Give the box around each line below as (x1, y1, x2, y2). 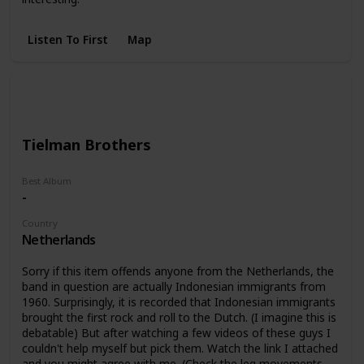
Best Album (21, 175, 71, 188)
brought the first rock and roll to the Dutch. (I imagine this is (21, 309, 336, 325)
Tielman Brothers (21, 133, 151, 154)
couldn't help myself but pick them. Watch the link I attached (21, 340, 338, 356)
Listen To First (27, 31, 108, 47)
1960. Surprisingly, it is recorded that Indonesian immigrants (21, 293, 336, 310)
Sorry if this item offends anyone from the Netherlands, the (21, 262, 334, 279)
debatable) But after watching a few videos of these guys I (21, 324, 331, 340)
